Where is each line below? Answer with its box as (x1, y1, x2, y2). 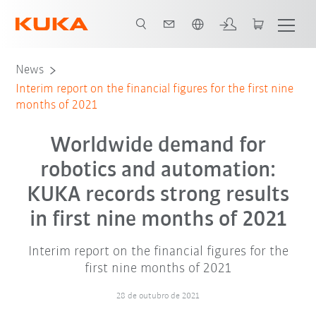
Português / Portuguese (30, 6, 168, 20)
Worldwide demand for (50, 135, 266, 157)
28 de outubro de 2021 (116, 291, 200, 300)
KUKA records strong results (27, 184, 289, 207)
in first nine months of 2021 (29, 209, 287, 231)
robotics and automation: (40, 159, 276, 182)
